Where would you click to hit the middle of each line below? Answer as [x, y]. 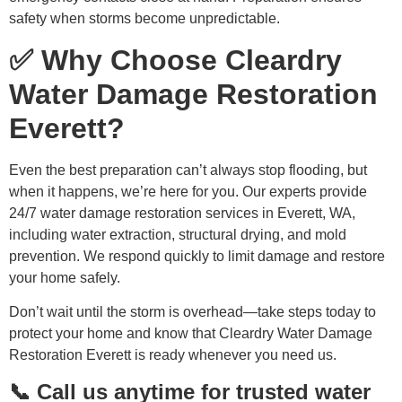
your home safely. [65, 277]
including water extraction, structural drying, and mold [178, 234]
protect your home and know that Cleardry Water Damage [191, 334]
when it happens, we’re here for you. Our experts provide [188, 191]
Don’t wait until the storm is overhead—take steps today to [192, 312]
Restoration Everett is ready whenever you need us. [173, 355]
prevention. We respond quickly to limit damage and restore [197, 256]
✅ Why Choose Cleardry [175, 60]
